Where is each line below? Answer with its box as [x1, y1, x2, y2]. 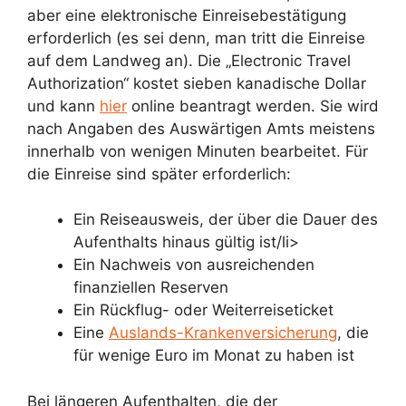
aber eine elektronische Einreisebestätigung [27, 5, 346, 24]
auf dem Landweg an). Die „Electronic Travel [27, 51, 351, 70]
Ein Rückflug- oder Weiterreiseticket [73, 301, 333, 319]
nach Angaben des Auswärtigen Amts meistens [27, 119, 375, 138]
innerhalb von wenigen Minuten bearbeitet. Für [27, 141, 368, 160]
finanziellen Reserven [73, 278, 228, 296]
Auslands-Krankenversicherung [109, 324, 337, 342]
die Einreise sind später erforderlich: [27, 164, 291, 183]
